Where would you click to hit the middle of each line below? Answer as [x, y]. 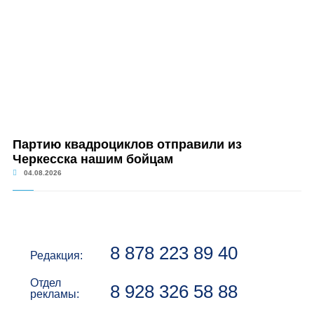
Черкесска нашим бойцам [93, 159]
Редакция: [56, 255]
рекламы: [54, 294]
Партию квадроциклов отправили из [127, 144]
